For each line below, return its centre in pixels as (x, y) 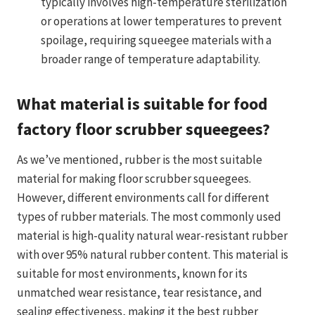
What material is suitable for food (142, 103)
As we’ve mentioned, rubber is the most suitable (140, 159)
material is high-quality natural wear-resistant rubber (152, 235)
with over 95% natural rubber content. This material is (153, 254)
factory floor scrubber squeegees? (143, 129)
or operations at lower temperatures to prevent (161, 21)
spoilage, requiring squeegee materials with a (156, 40)
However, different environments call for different (143, 197)
